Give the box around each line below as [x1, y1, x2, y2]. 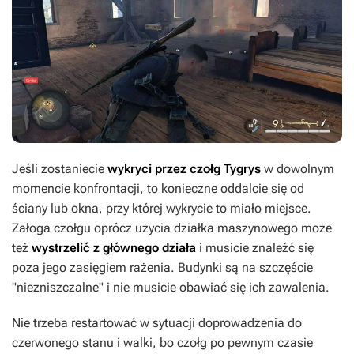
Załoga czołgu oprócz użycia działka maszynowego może [12, 220, 332, 236]
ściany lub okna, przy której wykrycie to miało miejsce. [12, 201, 311, 217]
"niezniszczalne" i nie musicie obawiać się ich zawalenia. [12, 280, 330, 296]
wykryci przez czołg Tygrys [107, 161, 264, 177]
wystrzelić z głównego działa [32, 240, 196, 256]
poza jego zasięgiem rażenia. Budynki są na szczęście [12, 260, 313, 276]
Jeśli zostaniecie [12, 161, 107, 177]
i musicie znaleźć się [196, 240, 314, 256]
